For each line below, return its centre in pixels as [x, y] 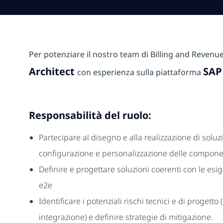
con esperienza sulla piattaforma [140, 72]
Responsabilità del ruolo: [90, 115]
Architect [53, 72]
